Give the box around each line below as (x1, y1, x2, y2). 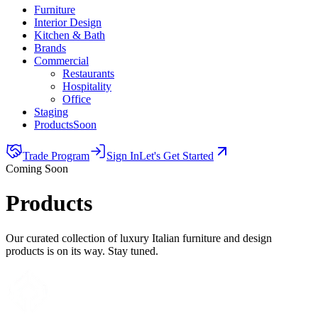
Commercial (34, 55, 89, 67)
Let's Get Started (139, 150, 214, 162)
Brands (34, 42, 66, 54)
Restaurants (62, 67, 114, 79)
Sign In (106, 150, 139, 162)
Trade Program (23, 150, 89, 162)
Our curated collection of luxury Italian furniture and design (6, 231, 272, 244)
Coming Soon (6, 163, 68, 175)
